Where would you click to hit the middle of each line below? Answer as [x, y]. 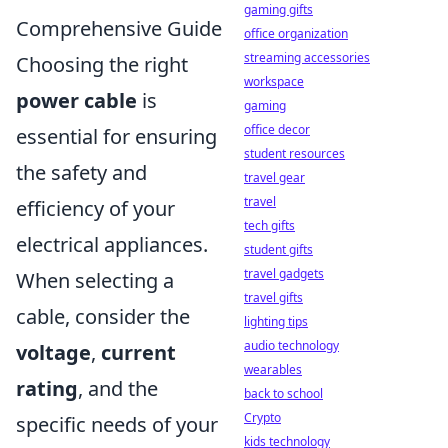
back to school [283, 393]
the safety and [81, 172]
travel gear [274, 177]
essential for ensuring [116, 136]
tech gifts [269, 225]
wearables [273, 369]
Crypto [262, 417]
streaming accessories [307, 57]
